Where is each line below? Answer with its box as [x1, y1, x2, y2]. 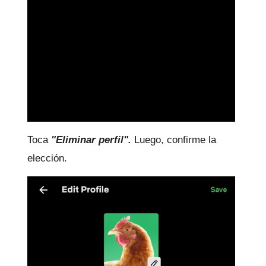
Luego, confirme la [134, 134, 216, 146]
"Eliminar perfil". [51, 134, 134, 146]
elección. [27, 153, 67, 164]
